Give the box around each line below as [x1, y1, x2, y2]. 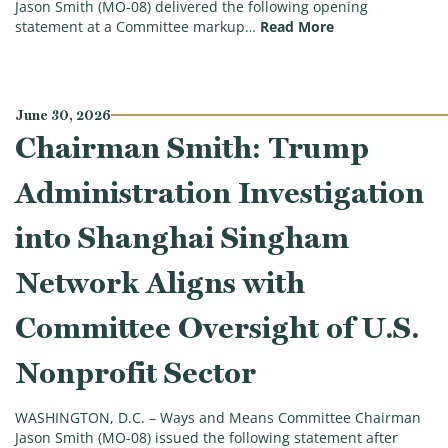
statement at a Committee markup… [15, 18, 256, 37]
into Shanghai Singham [15, 219, 349, 255]
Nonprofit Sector [15, 354, 256, 390]
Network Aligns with [15, 264, 305, 300]
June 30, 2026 [15, 106, 111, 123]
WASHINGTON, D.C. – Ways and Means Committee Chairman [15, 409, 421, 428]
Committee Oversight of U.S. [15, 309, 419, 345]
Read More [260, 18, 334, 37]
